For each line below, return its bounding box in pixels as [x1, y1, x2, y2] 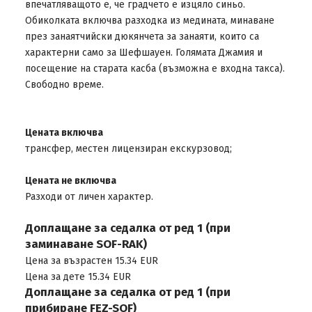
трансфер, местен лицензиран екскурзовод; [24, 143, 232, 155]
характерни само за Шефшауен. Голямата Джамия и [24, 47, 263, 58]
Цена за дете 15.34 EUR [24, 271, 131, 283]
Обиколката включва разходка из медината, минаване [24, 15, 274, 26]
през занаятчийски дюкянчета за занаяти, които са [24, 31, 259, 42]
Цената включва [24, 127, 103, 139]
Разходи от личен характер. [24, 191, 153, 203]
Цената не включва [24, 175, 116, 187]
